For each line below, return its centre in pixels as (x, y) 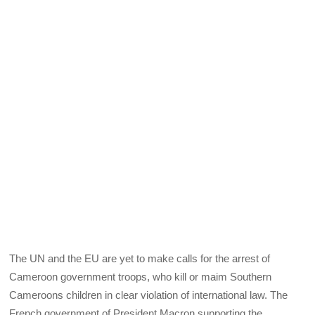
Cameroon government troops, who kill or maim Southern (141, 277)
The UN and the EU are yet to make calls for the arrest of (140, 259)
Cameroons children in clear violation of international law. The (149, 295)
